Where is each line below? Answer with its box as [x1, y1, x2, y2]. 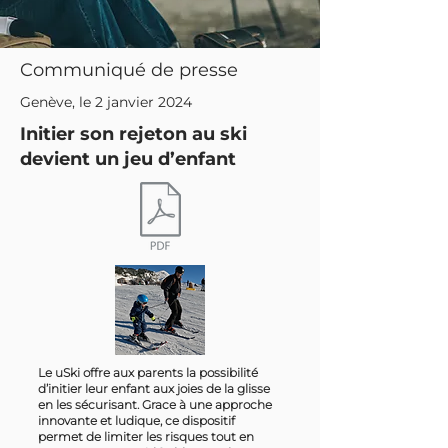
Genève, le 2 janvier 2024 [20, 93, 192, 112]
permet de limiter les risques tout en [38, 429, 254, 445]
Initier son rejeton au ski [20, 123, 247, 146]
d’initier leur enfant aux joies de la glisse [38, 381, 270, 397]
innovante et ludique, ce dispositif [38, 413, 235, 429]
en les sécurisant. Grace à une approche [38, 397, 272, 413]
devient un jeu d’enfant [20, 148, 241, 171]
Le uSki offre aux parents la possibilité [38, 365, 258, 381]
